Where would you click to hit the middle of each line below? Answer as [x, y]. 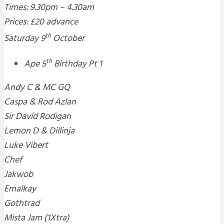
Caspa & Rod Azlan [40, 102]
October [68, 39]
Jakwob [18, 175]
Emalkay [20, 189]
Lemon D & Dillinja [39, 131]
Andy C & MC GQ [37, 88]
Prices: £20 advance [41, 22]
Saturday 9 [24, 39]
